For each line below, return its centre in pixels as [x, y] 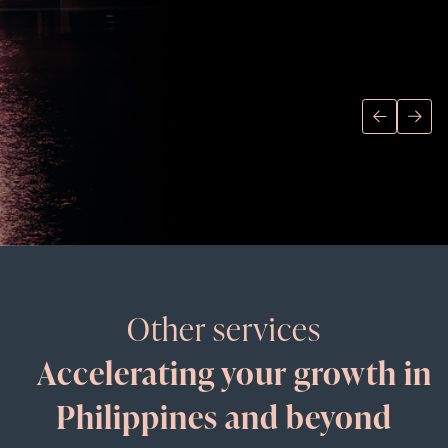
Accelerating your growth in [234, 371]
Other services [224, 327]
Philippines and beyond [224, 415]
